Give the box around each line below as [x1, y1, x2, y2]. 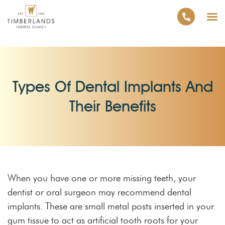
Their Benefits [69, 97, 156, 116]
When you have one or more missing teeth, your [8, 172, 196, 184]
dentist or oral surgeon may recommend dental [8, 186, 191, 198]
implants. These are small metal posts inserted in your [8, 200, 214, 212]
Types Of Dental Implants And [12, 77, 213, 96]
